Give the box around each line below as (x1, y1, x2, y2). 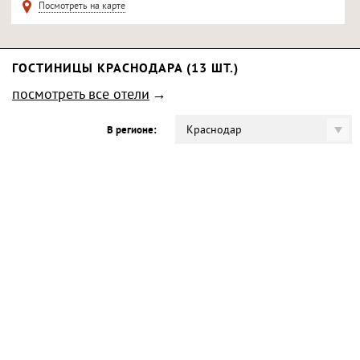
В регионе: (107, 125, 156, 137)
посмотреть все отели (12, 87, 149, 104)
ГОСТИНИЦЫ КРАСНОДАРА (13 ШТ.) (12, 61, 239, 77)
